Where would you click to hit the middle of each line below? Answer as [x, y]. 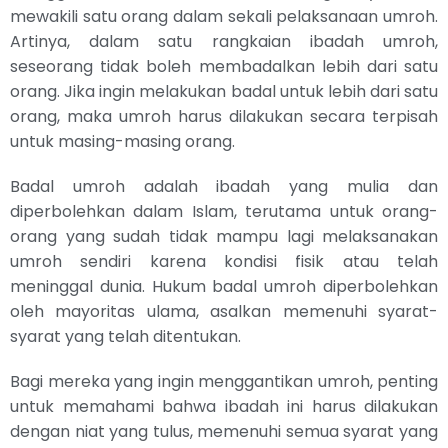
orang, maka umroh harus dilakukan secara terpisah [224, 116]
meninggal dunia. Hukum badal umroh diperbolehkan [224, 286]
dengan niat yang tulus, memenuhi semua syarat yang [224, 431]
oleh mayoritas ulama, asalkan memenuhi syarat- [224, 311]
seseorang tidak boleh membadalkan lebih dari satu [224, 66]
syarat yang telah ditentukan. [125, 336]
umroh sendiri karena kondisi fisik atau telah [224, 261]
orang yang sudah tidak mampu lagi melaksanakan [224, 236]
